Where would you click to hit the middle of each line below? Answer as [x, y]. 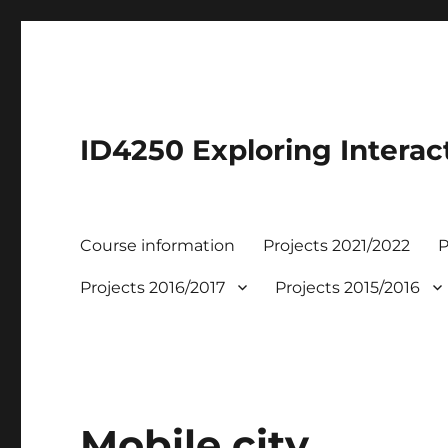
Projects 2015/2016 [348, 287]
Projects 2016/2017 [153, 287]
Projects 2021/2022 [337, 245]
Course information [158, 245]
